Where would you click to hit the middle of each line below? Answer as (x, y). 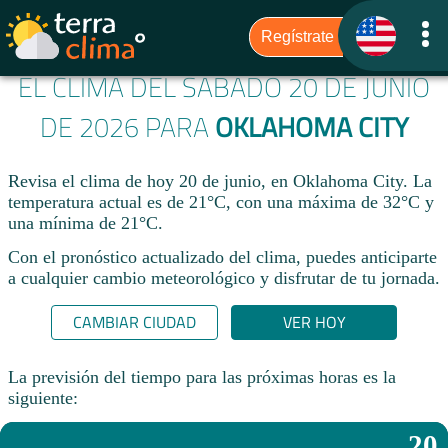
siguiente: (43, 397)
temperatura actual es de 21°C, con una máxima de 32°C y (221, 202)
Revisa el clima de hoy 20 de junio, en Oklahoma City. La (220, 181)
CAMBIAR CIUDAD (134, 322)
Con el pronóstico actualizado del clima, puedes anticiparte (222, 256)
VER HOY (314, 322)
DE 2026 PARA (127, 127)
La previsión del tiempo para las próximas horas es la (202, 376)
